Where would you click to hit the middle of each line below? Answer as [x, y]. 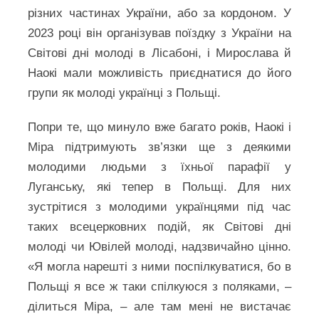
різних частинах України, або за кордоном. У [159, 13]
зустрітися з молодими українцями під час [159, 207]
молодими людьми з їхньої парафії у [159, 167]
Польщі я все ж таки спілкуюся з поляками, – [159, 287]
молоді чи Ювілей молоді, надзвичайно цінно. [159, 247]
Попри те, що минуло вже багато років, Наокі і [159, 127]
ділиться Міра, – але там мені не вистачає [159, 307]
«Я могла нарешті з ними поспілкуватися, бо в [159, 267]
